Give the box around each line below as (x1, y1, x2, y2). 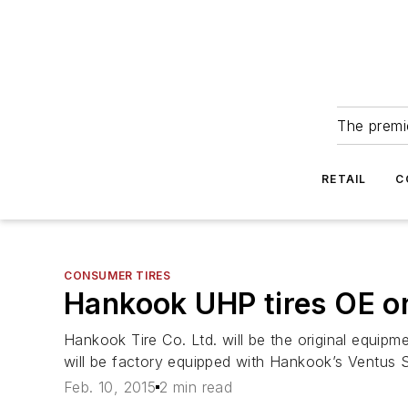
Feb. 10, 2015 (64, 378, 157, 397)
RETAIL (321, 172, 367, 186)
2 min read (159, 378, 233, 397)
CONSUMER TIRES (64, 269, 171, 282)
